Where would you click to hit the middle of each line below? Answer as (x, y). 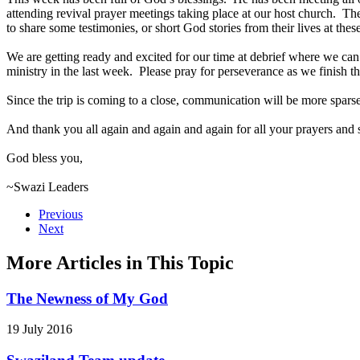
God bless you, (45, 157)
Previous (61, 214)
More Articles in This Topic (120, 262)
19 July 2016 (39, 329)
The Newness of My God (87, 298)
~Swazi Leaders (49, 186)
